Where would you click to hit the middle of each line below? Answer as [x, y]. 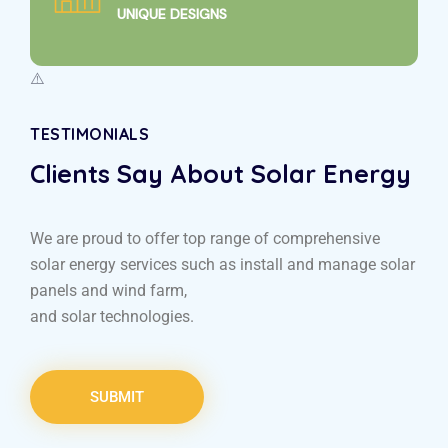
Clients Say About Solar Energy [220, 174]
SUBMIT [117, 397]
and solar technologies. [112, 317]
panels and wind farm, [108, 291]
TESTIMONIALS [89, 134]
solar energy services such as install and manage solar [222, 265]
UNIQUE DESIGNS [172, 14]
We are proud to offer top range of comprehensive [205, 239]
